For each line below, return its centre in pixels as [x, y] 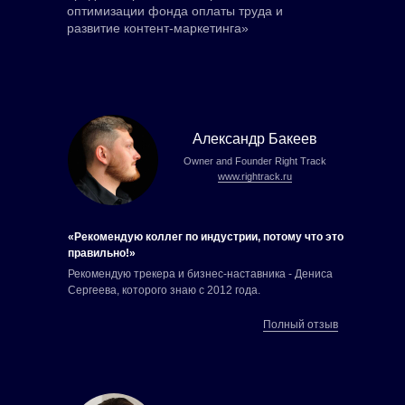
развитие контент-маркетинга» [158, 28]
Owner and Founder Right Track [255, 161]
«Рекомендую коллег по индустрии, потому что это [206, 237]
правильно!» [102, 254]
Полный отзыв [301, 325]
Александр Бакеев [255, 139]
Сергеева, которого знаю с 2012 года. [164, 291]
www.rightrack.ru [255, 177]
